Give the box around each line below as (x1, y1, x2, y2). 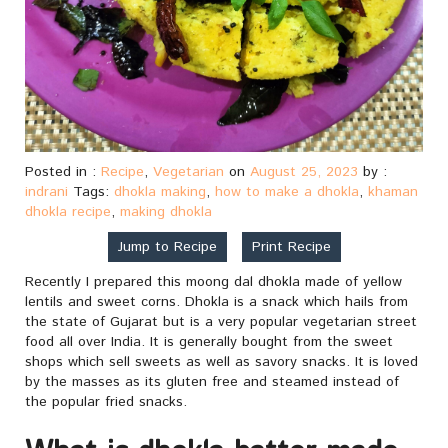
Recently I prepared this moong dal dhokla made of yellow (25, 272, 402, 293)
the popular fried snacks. (25, 392, 187, 413)
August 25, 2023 (250, 162, 358, 183)
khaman (368, 182, 418, 203)
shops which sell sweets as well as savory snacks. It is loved (25, 352, 418, 373)
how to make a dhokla (215, 182, 359, 203)
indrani (25, 182, 68, 203)
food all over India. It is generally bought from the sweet (25, 332, 393, 353)
